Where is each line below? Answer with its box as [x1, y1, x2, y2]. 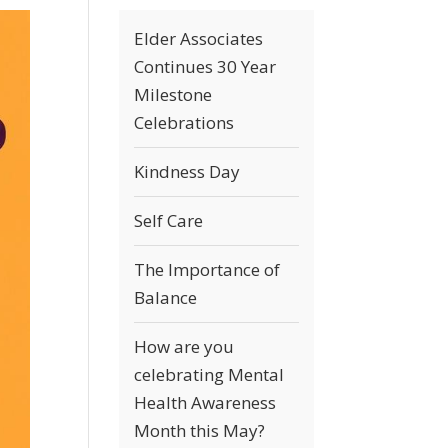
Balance [134, 286, 198, 309]
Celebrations [134, 111, 235, 134]
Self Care [134, 209, 204, 232]
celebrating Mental [134, 363, 285, 386]
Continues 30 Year [134, 55, 277, 78]
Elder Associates [134, 27, 264, 50]
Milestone [134, 83, 213, 106]
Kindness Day [134, 160, 241, 183]
